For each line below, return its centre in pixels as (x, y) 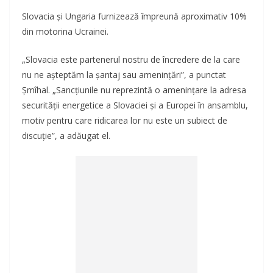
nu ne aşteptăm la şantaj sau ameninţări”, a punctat (124, 75)
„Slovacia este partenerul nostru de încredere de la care (131, 60)
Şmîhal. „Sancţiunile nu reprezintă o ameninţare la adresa (134, 90)
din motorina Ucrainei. (65, 32)
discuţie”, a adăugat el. (66, 136)
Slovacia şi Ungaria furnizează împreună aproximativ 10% (134, 16)
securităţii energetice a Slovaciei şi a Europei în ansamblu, (135, 105)
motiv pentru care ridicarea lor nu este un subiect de (125, 121)
